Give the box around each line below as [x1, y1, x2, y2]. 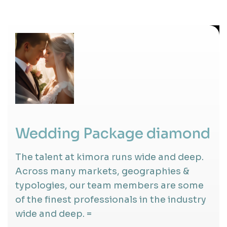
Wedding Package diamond [15, 124, 210, 142]
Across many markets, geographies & [15, 165, 190, 177]
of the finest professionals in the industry [15, 194, 206, 205]
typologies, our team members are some [15, 179, 204, 191]
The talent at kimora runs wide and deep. [15, 151, 204, 163]
